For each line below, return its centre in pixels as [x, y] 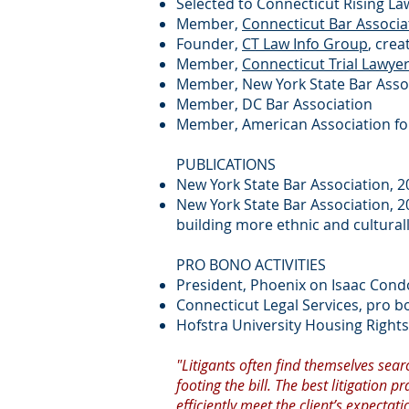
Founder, [209, 44]
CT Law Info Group [305, 44]
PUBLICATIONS [226, 164]
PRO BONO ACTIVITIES [251, 265]
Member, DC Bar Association [274, 104]
